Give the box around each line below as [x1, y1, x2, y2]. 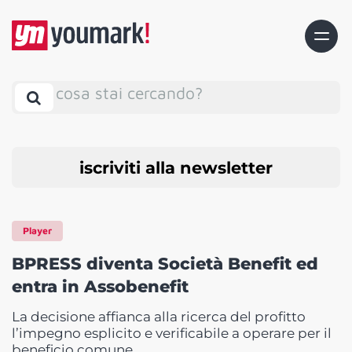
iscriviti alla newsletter [79, 157, 273, 178]
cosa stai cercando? [56, 82, 203, 102]
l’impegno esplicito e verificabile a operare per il [12, 325, 332, 342]
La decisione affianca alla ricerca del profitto [12, 309, 306, 325]
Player [23, 225, 52, 237]
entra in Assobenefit [12, 277, 189, 297]
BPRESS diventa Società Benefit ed [12, 254, 318, 274]
